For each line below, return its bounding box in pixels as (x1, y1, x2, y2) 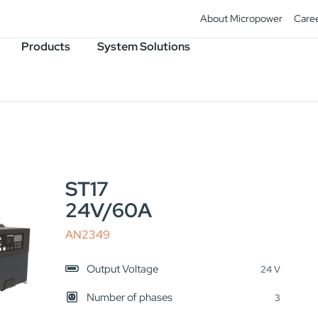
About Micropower (200, 12, 283, 25)
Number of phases (86, 290, 172, 305)
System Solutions (97, 39, 190, 54)
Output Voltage (86, 262, 158, 276)
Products (21, 39, 70, 54)
